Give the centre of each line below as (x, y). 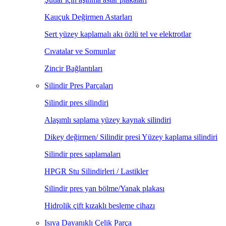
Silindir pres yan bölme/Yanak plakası (104, 188)
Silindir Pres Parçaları (79, 86)
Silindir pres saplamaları (82, 154)
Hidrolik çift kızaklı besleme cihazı (100, 206)
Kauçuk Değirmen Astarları (88, 17)
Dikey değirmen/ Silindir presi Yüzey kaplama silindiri (131, 137)
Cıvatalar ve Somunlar (80, 51)
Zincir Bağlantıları (73, 68)
